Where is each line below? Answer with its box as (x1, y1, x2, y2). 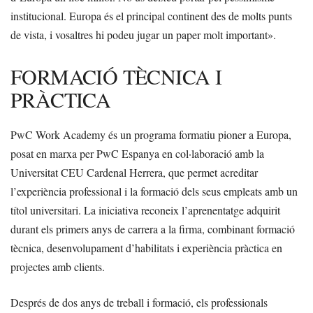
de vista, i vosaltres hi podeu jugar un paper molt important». (10, 27, 276, 42)
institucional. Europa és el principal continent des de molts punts (10, 8, 292, 23)
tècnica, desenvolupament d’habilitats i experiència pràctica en (10, 240, 282, 255)
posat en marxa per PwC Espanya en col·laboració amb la (10, 145, 264, 161)
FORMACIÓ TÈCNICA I (10, 61, 222, 90)
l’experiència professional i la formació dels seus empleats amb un (10, 183, 298, 198)
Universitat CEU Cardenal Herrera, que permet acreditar (10, 164, 258, 180)
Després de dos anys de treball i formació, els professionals (10, 294, 268, 310)
